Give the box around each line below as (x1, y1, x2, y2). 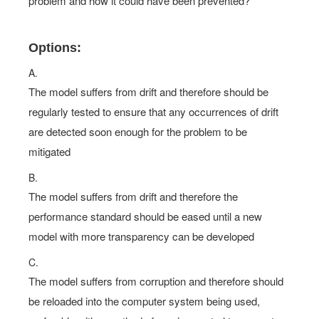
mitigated (28, 144, 70, 159)
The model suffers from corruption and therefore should (28, 273, 283, 288)
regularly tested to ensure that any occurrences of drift (28, 104, 278, 119)
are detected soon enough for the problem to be (28, 124, 247, 139)
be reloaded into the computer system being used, (28, 293, 260, 308)
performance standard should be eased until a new (28, 209, 262, 224)
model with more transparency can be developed (28, 229, 254, 244)
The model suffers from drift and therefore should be (28, 84, 268, 99)
